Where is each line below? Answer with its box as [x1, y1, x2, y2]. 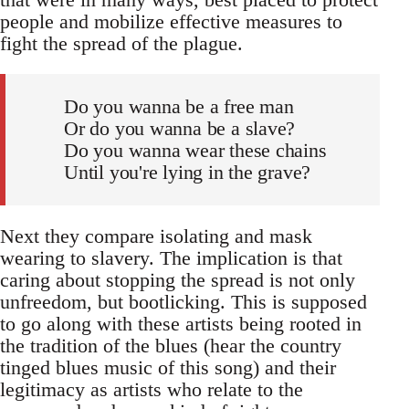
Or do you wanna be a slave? [64, 117, 296, 141]
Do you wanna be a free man [64, 95, 294, 119]
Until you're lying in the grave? [64, 161, 311, 184]
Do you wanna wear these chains [64, 139, 327, 163]
